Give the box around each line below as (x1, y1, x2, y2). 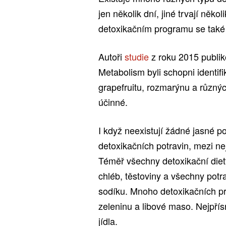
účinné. (98, 95, 128, 108)
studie (125, 49, 149, 63)
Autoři (98, 49, 125, 63)
